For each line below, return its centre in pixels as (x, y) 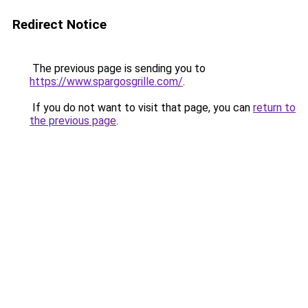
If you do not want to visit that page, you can (141, 108)
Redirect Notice (59, 24)
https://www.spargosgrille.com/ (106, 81)
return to (274, 108)
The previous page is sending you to (118, 68)
